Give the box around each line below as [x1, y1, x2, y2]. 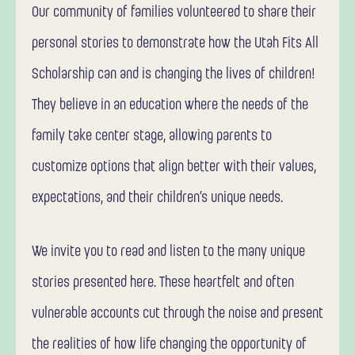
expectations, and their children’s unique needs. [32, 190, 283, 206]
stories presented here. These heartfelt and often [32, 275, 294, 291]
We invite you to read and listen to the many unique [32, 244, 305, 260]
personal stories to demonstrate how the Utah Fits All [32, 36, 319, 52]
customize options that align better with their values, [32, 159, 316, 175]
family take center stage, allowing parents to [32, 128, 272, 144]
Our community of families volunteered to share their [32, 5, 316, 21]
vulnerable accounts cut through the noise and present [32, 306, 323, 322]
